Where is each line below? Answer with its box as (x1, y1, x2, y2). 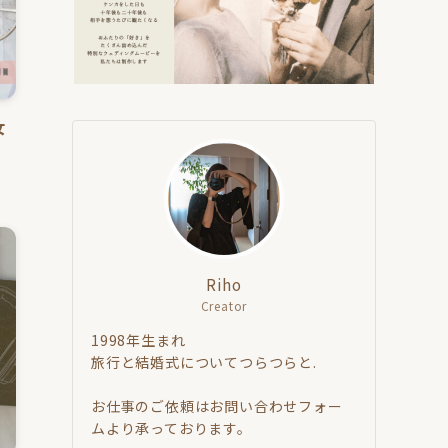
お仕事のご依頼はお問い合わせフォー (91, 395, 343, 416)
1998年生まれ (91, 329, 186, 350)
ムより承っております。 (91, 417, 252, 438)
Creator (200, 296, 248, 314)
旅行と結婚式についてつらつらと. (91, 351, 317, 372)
